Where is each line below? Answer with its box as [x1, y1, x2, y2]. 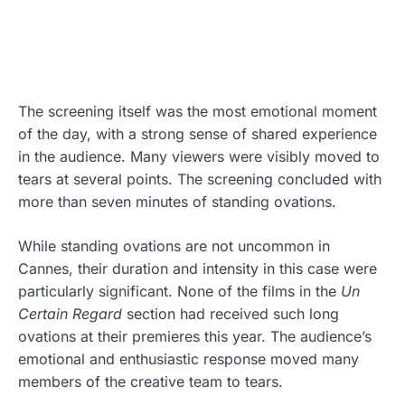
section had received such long [122, 304, 339, 323]
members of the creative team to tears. [18, 372, 283, 391]
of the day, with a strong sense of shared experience [18, 124, 377, 143]
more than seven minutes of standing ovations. [18, 192, 336, 211]
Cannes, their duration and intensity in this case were [18, 259, 377, 278]
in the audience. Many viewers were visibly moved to [18, 146, 380, 165]
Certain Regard [18, 304, 122, 323]
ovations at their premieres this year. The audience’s [18, 326, 372, 345]
